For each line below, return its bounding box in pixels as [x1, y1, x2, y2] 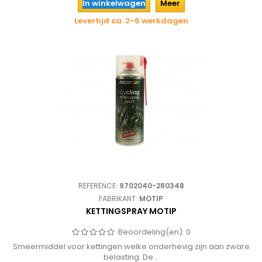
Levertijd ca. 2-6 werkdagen [74, 15, 188, 26]
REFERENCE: [78, 181, 119, 191]
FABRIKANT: [99, 194, 139, 204]
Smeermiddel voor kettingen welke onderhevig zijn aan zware [12, 241, 250, 252]
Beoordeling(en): [118, 226, 186, 237]
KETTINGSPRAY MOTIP [85, 205, 177, 217]
